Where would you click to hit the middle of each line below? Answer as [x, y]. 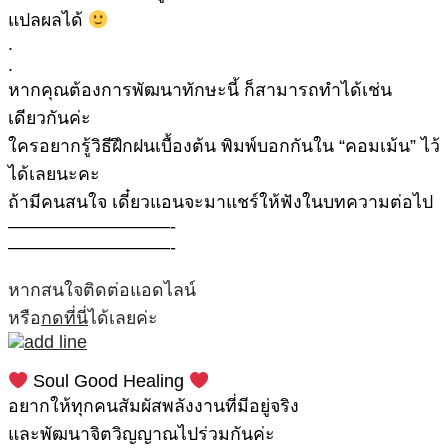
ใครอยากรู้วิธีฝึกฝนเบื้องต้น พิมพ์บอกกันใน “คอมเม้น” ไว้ [224, 146]
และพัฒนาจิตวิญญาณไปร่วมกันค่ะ [141, 433]
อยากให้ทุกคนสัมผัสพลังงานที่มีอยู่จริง [153, 405]
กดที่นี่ [64, 318]
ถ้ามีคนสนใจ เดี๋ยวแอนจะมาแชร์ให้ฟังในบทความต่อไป [220, 202]
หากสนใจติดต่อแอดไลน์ [102, 290]
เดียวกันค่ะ [49, 118]
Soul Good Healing [109, 380]
